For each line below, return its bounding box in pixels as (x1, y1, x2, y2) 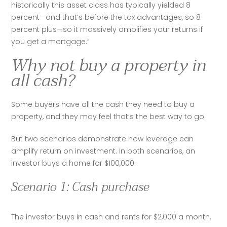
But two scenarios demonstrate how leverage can (11, 134, 194, 144)
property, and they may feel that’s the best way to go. (11, 111, 208, 122)
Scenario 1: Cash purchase (11, 177, 149, 198)
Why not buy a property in (11, 51, 207, 80)
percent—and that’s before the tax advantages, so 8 (11, 12, 201, 22)
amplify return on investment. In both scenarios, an (11, 146, 196, 156)
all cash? (11, 66, 75, 95)
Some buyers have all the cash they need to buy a (11, 99, 195, 109)
